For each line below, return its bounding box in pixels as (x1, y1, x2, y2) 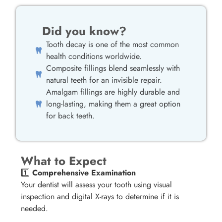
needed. (21, 203, 49, 215)
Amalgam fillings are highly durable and (46, 86, 180, 98)
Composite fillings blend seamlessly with (46, 62, 180, 74)
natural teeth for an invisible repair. (46, 74, 163, 86)
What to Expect (21, 152, 107, 170)
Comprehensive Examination (32, 167, 136, 179)
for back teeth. (46, 110, 95, 121)
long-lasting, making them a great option (46, 98, 181, 110)
